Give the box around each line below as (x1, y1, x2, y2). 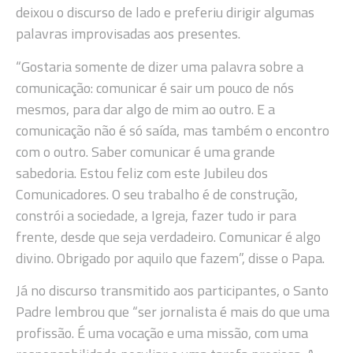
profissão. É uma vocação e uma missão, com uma (16, 321, 308, 344)
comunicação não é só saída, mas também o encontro (16, 119, 329, 141)
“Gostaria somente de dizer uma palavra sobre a (16, 55, 303, 77)
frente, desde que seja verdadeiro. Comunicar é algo (16, 225, 321, 247)
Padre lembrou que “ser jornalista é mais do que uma (16, 300, 329, 322)
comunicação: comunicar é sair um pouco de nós (16, 76, 294, 98)
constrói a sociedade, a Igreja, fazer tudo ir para (16, 204, 296, 226)
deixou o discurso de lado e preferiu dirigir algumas (16, 2, 314, 24)
